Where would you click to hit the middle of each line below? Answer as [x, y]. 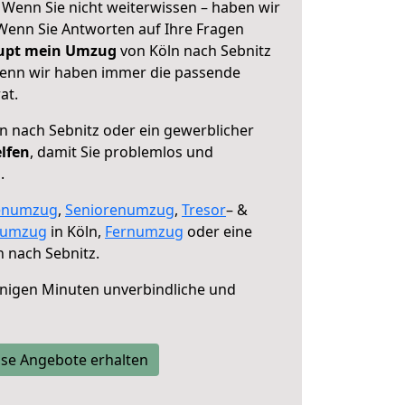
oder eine [218, 231]
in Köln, [76, 231]
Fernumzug [144, 231]
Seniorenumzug [120, 210]
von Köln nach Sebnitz [194, 51]
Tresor [204, 210]
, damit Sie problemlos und [122, 152]
